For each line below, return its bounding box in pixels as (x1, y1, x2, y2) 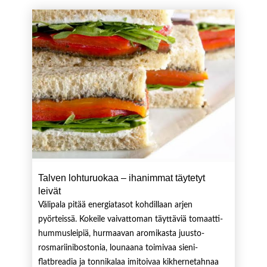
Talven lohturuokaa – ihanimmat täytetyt (38, 173, 205, 183)
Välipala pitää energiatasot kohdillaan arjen (38, 201, 193, 209)
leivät (38, 186, 61, 196)
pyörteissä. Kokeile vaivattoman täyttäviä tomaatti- (38, 215, 223, 223)
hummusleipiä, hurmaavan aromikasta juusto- (38, 229, 204, 238)
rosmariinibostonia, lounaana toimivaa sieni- (38, 244, 198, 252)
